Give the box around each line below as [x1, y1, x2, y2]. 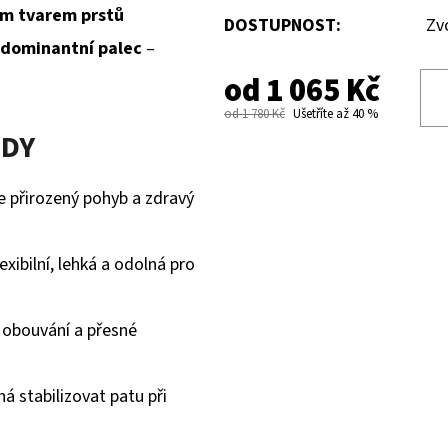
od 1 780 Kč [224, 104, 285, 123]
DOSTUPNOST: [224, 13, 341, 39]
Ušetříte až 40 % [293, 104, 378, 123]
